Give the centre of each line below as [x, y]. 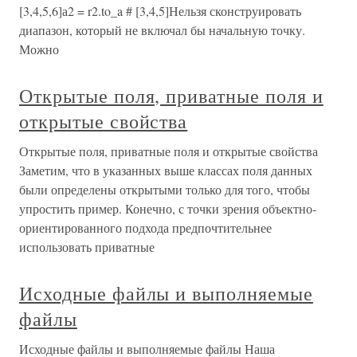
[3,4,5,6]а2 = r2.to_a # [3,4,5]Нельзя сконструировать [160, 11]
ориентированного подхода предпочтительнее [145, 228]
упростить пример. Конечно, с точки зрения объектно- [168, 209]
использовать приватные [87, 247]
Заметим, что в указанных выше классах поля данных [166, 171]
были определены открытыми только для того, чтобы [165, 190]
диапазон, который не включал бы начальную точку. [162, 30]
